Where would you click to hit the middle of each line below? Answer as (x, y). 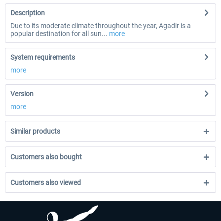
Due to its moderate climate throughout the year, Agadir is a (101, 26)
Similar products (35, 131)
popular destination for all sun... (59, 34)
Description (28, 13)
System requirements (43, 57)
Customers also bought (46, 157)
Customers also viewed (46, 183)
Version (22, 94)
